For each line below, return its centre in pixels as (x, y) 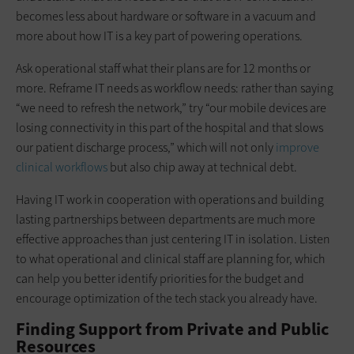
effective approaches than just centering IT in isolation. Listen (173, 239)
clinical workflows (62, 168)
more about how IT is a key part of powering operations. (159, 36)
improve (298, 148)
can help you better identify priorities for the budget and (160, 279)
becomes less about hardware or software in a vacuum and (166, 17)
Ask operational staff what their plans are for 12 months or (163, 69)
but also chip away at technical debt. (202, 168)
